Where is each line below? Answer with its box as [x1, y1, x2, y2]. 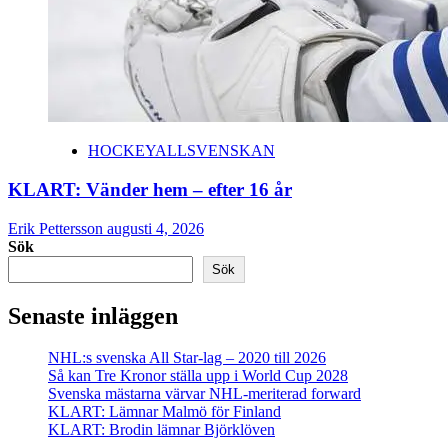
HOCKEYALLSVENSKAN [88, 142, 275, 160]
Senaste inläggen [8, 302, 178, 329]
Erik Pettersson [8, 219, 107, 237]
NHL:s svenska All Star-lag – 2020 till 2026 [48, 349, 326, 367]
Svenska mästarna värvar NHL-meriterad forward [48, 385, 361, 403]
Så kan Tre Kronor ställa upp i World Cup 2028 [48, 367, 348, 385]
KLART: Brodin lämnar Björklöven [48, 421, 275, 439]
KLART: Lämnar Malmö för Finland [48, 403, 281, 421]
